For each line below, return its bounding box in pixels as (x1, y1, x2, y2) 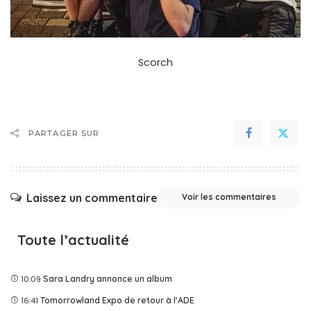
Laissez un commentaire (26, 190, 158, 205)
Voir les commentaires (182, 192, 276, 203)
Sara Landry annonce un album (43, 274, 172, 285)
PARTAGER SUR (28, 128, 100, 139)
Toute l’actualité (17, 231, 129, 249)
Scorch (138, 56, 173, 70)
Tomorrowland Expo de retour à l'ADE (40, 295, 194, 306)
